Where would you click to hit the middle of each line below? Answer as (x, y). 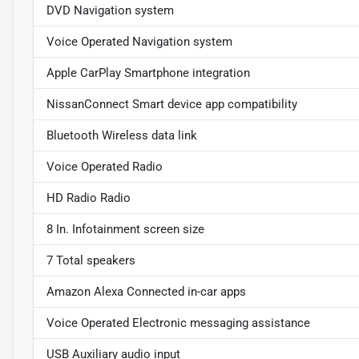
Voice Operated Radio (105, 167)
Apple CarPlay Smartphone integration (148, 73)
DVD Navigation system (110, 11)
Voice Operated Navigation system (139, 42)
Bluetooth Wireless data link (122, 136)
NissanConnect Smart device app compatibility (172, 105)
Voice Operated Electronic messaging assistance (178, 323)
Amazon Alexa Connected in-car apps (146, 292)
